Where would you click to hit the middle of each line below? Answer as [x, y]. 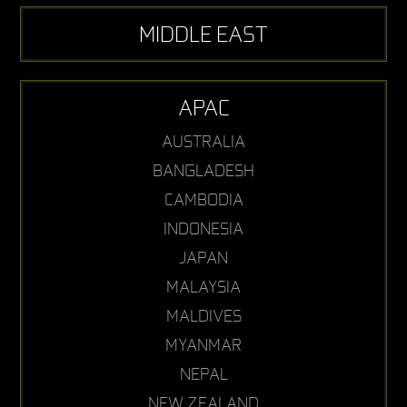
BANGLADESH [203, 170]
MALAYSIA [203, 286]
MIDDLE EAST [203, 33]
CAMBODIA [203, 199]
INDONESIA [203, 228]
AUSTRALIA [203, 141]
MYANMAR [203, 344]
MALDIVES [203, 315]
